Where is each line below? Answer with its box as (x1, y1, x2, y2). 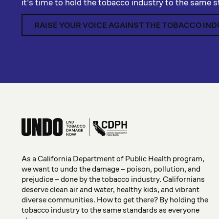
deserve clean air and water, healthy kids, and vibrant (22, 184, 199, 195)
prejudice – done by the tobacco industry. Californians (22, 174, 205, 184)
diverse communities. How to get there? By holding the (22, 195, 208, 205)
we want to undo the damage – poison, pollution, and (22, 164, 200, 174)
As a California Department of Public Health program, (22, 153, 204, 164)
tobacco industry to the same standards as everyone (22, 205, 199, 215)
